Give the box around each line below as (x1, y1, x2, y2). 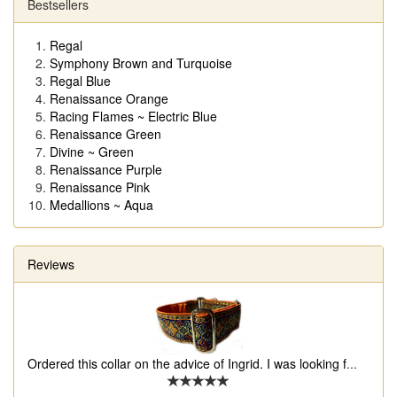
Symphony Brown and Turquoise (50, 54, 232, 73)
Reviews (27, 255, 74, 274)
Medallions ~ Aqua (50, 196, 153, 214)
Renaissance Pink (50, 178, 150, 197)
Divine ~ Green (50, 143, 134, 161)
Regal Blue (50, 72, 111, 90)
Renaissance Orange (50, 90, 168, 108)
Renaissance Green (50, 125, 161, 144)
